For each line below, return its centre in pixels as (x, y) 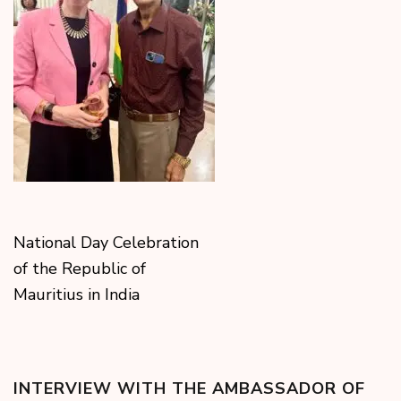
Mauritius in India (77, 295)
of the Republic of (80, 269)
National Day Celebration (106, 243)
